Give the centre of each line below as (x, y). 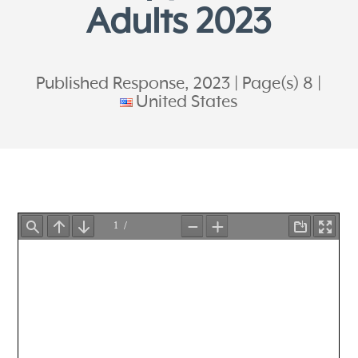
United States (187, 102)
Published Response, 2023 (133, 84)
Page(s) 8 (278, 84)
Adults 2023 (179, 23)
